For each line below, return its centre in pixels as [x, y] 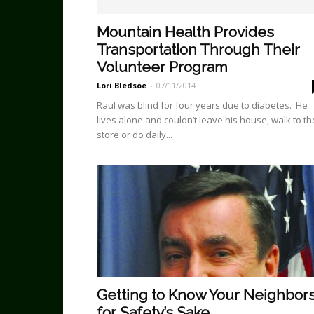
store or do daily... [135, 135]
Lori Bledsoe [122, 85]
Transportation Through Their [198, 49]
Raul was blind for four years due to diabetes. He [202, 105]
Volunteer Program [162, 67]
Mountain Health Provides [185, 32]
